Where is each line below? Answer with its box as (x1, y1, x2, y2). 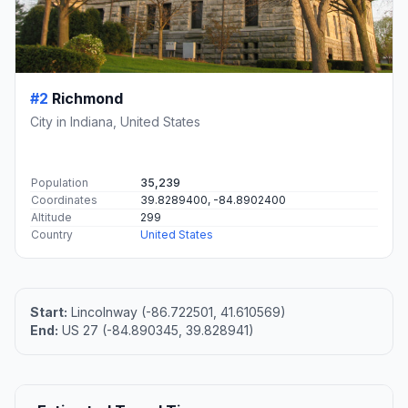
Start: (30, 304, 67, 321)
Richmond (52, 89, 123, 108)
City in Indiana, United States (30, 114, 200, 130)
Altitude (31, 210, 72, 225)
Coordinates (31, 193, 97, 208)
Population (31, 176, 88, 190)
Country (31, 228, 73, 242)
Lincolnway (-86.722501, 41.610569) (67, 304, 286, 321)
